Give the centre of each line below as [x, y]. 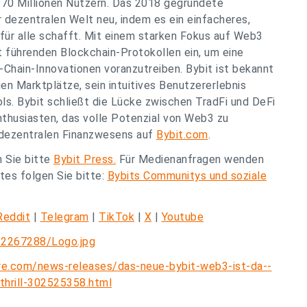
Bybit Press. [85, 159]
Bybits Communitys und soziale [187, 176]
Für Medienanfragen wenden [190, 159]
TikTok [116, 217]
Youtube [182, 217]
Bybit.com [182, 135]
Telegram [64, 217]
